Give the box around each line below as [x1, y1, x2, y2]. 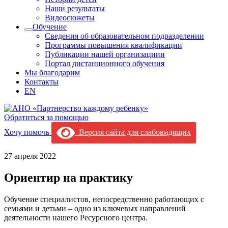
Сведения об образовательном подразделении [45, 32, 204, 40]
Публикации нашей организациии [45, 50, 165, 59]
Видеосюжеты [45, 13, 95, 22]
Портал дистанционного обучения [45, 59, 164, 68]
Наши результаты [45, 4, 105, 13]
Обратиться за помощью [4, 113, 89, 122]
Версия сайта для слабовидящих [75, 127, 191, 136]
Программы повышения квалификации [45, 41, 182, 49]
